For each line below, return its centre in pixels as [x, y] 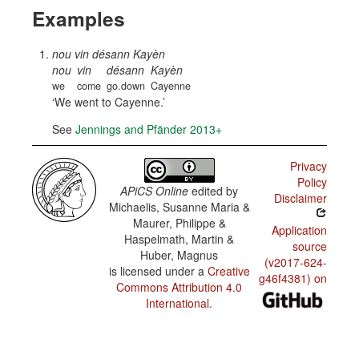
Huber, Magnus [179, 255]
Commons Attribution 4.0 [179, 287]
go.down [126, 86]
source [309, 246]
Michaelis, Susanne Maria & [179, 207]
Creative [228, 271]
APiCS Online [155, 191]
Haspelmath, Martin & [179, 239]
